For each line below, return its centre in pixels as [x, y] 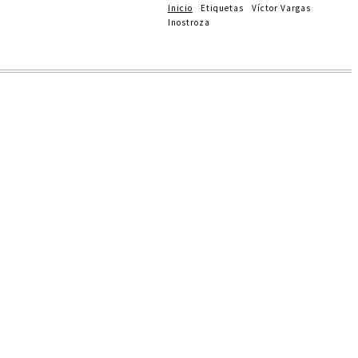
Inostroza [189, 22]
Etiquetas [222, 8]
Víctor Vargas [281, 8]
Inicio [180, 8]
